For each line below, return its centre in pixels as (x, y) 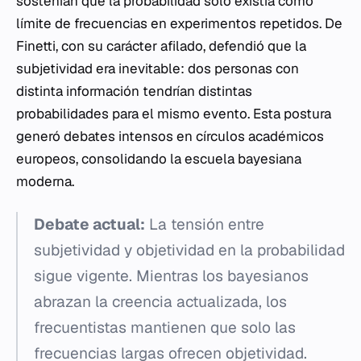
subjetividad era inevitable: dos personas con (158, 68)
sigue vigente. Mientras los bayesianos (171, 276)
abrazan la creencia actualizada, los (160, 302)
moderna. (45, 181)
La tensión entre (205, 224)
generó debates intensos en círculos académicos (170, 136)
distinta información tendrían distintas (134, 91)
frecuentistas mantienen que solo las (165, 328)
